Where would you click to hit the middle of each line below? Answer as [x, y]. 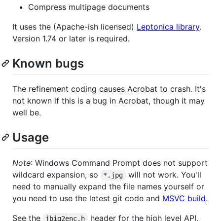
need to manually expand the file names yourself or [108, 186]
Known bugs [48, 63]
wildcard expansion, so [56, 174]
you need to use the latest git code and [87, 198]
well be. [27, 112]
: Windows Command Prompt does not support [119, 163]
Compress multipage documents [89, 7]
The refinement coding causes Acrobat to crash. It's [109, 89]
